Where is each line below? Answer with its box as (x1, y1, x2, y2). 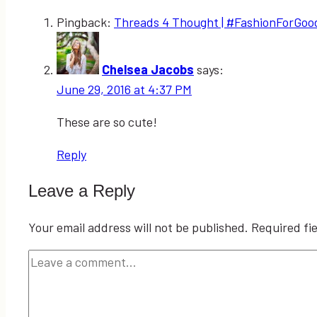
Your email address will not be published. (28, 219, 248, 236)
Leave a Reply (28, 181, 135, 201)
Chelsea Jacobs (102, 62, 194, 78)
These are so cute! (57, 114, 157, 130)
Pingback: (57, 14, 114, 30)
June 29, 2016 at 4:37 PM (57, 81, 192, 98)
